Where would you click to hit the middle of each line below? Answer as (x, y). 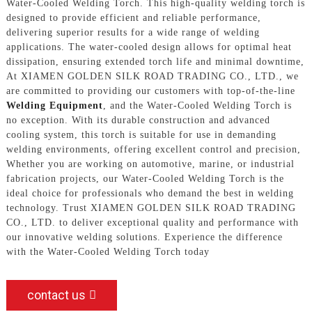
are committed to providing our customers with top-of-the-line (150, 91)
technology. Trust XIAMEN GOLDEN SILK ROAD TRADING (151, 208)
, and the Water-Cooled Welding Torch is (197, 105)
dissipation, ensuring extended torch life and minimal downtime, (155, 61)
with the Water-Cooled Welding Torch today (108, 251)
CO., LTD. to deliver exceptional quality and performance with (152, 222)
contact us (56, 295)
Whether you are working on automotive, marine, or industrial (150, 164)
